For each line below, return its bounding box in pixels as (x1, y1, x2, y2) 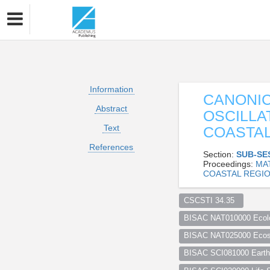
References (89, 142, 133, 152)
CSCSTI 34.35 (183, 196, 239, 205)
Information (89, 84, 133, 94)
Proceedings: (203, 159, 256, 169)
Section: (203, 149, 236, 159)
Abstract (95, 104, 127, 113)
